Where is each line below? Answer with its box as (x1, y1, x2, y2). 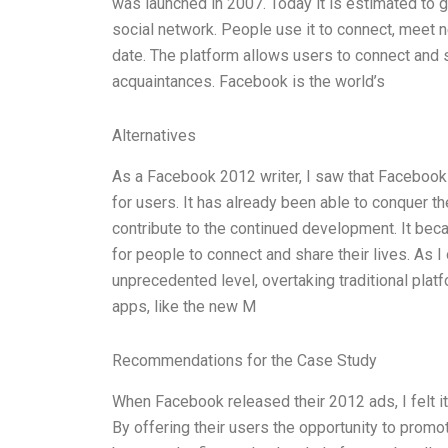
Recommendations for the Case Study (112, 350, 377, 370)
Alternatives (112, 126, 196, 146)
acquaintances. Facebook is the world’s (112, 72, 385, 92)
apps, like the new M (112, 296, 256, 316)
